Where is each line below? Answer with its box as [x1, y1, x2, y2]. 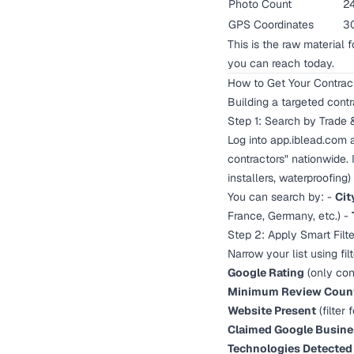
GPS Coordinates [228, 17, 314, 32]
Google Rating [228, 265, 304, 280]
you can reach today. [228, 56, 334, 70]
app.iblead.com [270, 133, 347, 147]
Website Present [228, 303, 316, 318]
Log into [228, 133, 270, 147]
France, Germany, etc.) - [228, 209, 352, 223]
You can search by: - [228, 190, 335, 204]
